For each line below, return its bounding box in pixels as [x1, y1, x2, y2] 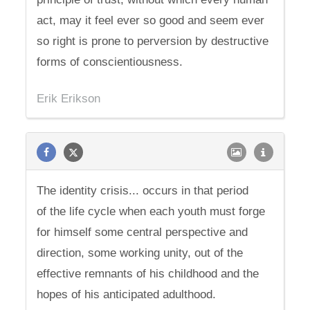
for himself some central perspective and [37, 226, 248, 239]
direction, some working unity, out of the [37, 246, 244, 259]
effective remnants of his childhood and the [37, 267, 259, 280]
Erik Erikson [37, 92, 101, 105]
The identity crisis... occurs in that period [37, 184, 249, 197]
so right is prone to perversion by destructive [37, 35, 269, 48]
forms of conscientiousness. [37, 55, 183, 69]
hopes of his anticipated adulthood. [37, 288, 217, 301]
